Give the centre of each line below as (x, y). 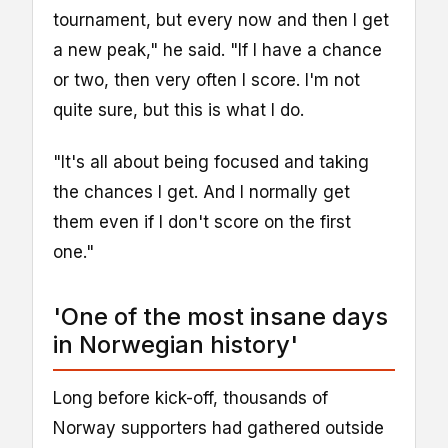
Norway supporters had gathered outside (218, 427)
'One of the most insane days (220, 316)
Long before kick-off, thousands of (190, 397)
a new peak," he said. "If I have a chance (217, 49)
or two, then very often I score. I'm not (206, 79)
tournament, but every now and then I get (221, 19)
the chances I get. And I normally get (201, 191)
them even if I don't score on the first (202, 221)
